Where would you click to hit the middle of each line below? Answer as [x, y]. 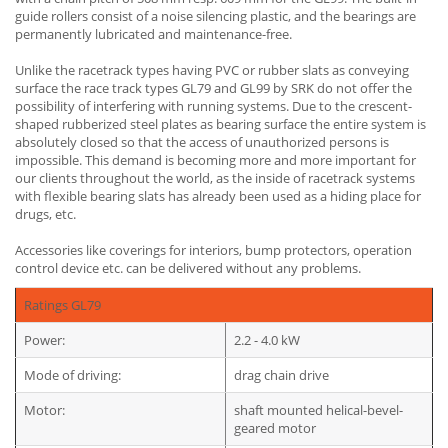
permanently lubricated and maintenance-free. [153, 34]
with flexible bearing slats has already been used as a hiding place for [218, 196]
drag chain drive [281, 375]
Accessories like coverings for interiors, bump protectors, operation [213, 250]
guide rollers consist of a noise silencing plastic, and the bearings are [215, 16]
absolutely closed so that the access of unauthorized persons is [202, 142]
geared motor [275, 428]
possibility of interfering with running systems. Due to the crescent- [213, 106]
